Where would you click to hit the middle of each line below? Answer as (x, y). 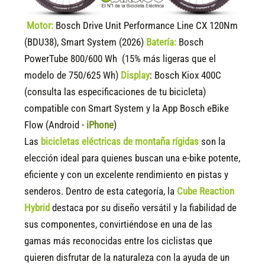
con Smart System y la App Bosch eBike (149, 108)
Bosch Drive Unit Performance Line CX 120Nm (146, 25)
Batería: (161, 42)
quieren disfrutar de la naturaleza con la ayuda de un (127, 257)
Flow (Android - (56, 125)
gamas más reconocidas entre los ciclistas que (119, 241)
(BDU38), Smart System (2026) (85, 42)
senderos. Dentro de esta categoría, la (101, 191)
